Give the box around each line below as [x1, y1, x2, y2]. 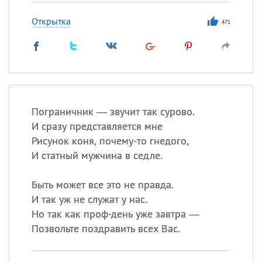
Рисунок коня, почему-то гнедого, [31, 134, 189, 147]
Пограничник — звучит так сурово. [31, 105, 195, 118]
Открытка [31, 15, 71, 27]
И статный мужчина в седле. [31, 149, 163, 162]
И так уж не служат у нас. [31, 192, 147, 206]
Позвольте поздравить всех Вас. [31, 222, 180, 235]
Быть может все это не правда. [31, 178, 174, 191]
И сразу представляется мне [31, 119, 163, 133]
